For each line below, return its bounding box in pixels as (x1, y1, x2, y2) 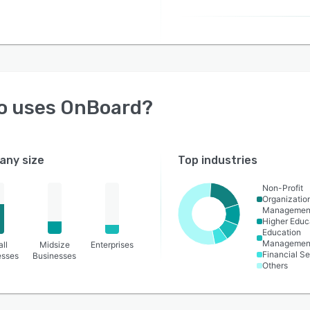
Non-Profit (262, 183, 304, 193)
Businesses (33, 250, 77, 261)
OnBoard (60, 96, 142, 119)
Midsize (39, 239, 70, 250)
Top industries (178, 154, 258, 167)
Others (262, 260, 289, 271)
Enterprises (91, 239, 134, 250)
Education (262, 227, 302, 237)
